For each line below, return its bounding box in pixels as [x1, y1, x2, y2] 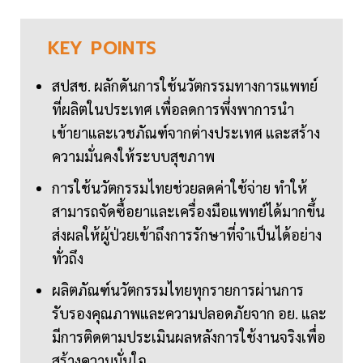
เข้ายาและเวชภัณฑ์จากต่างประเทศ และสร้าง [52, 123, 320, 143]
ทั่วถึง [52, 249, 83, 268]
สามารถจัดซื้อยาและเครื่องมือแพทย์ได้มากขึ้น [52, 202, 325, 221]
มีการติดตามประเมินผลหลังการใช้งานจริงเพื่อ [52, 327, 326, 347]
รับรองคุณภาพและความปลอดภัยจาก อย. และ [52, 304, 327, 323]
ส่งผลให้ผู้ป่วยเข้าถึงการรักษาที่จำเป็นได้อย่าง [52, 225, 322, 245]
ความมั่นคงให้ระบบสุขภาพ [52, 147, 215, 166]
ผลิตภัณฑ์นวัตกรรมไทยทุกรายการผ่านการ [52, 280, 304, 300]
